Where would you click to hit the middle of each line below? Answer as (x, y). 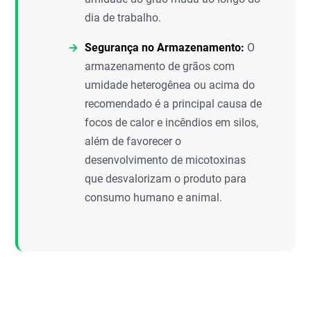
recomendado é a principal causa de (174, 103)
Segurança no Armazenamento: (165, 47)
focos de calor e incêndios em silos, (172, 122)
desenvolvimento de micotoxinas (166, 160)
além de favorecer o (133, 141)
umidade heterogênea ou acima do (170, 85)
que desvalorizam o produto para (166, 178)
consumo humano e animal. (154, 197)
